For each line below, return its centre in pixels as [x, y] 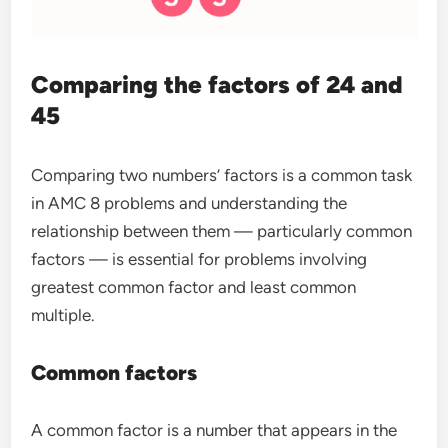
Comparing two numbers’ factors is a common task [222, 174]
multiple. [63, 314]
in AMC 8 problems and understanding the [189, 202]
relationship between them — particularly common [222, 230]
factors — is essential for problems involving [199, 258]
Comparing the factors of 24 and [217, 84]
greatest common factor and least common [194, 286]
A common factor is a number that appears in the [214, 429]
